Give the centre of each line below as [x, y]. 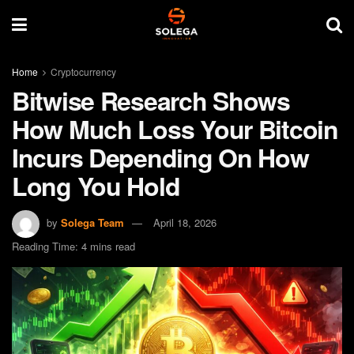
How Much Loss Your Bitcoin [175, 129]
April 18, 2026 [185, 222]
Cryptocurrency [83, 72]
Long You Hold [96, 186]
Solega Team [92, 222]
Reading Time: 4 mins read [73, 246]
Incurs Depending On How [160, 157]
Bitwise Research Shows [151, 100]
